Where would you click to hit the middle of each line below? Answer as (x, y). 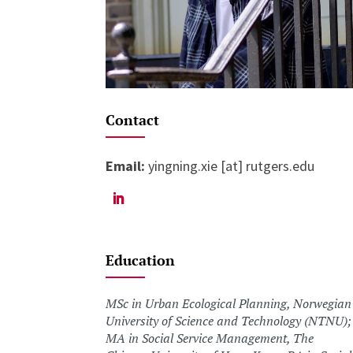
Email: (126, 165)
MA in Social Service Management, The (210, 338)
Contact (133, 119)
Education (141, 260)
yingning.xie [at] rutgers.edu (230, 165)
